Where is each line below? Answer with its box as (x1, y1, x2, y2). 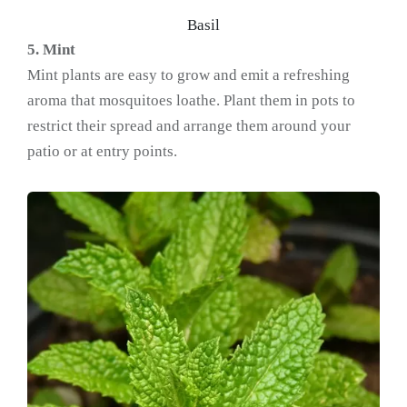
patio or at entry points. (27, 142, 177, 160)
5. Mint (27, 40, 75, 58)
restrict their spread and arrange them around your (27, 116, 351, 134)
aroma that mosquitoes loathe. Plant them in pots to (27, 91, 355, 109)
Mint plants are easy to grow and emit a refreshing (27, 65, 350, 84)
